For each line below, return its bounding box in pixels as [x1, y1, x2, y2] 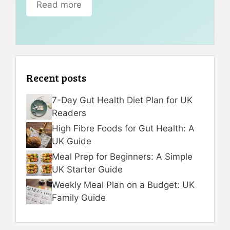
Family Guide [52, 193, 106, 203]
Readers [52, 108, 86, 119]
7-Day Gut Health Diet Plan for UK [52, 95, 193, 106]
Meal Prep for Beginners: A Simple [52, 151, 193, 162]
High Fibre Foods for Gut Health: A [52, 123, 195, 134]
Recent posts [26, 70, 86, 85]
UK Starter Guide [52, 164, 123, 175]
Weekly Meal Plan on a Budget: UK [52, 180, 195, 190]
